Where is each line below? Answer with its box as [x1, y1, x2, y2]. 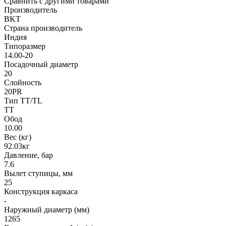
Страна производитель [4, 23, 82, 32]
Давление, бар [4, 150, 53, 159]
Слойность [4, 78, 41, 87]
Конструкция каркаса [4, 187, 78, 196]
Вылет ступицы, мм [4, 168, 73, 178]
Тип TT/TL [4, 96, 42, 105]
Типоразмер [4, 41, 45, 50]
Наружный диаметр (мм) [4, 205, 89, 214]
